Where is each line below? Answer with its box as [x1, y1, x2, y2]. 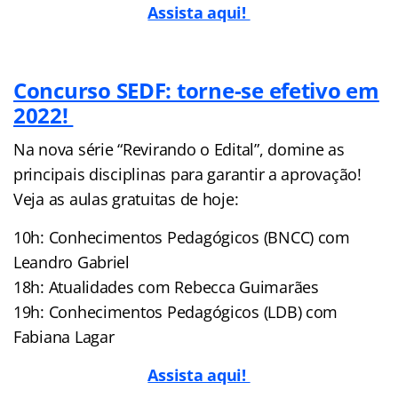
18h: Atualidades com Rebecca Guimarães [13, 275, 319, 298]
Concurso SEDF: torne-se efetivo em [13, 75, 379, 105]
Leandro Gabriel [13, 251, 130, 273]
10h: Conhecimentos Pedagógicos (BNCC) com [13, 226, 350, 248]
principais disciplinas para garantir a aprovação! [13, 163, 362, 185]
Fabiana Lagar [13, 325, 115, 347]
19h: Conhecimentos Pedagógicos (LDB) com [13, 300, 338, 322]
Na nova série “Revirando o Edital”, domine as [13, 138, 345, 160]
